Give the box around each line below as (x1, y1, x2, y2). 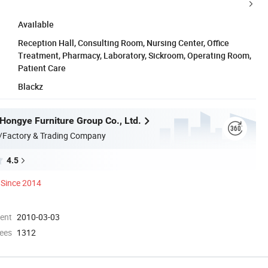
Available (18, 18, 54, 30)
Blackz (18, 80, 43, 92)
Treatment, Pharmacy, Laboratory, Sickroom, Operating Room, (18, 49, 251, 61)
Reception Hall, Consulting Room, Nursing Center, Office (18, 36, 229, 48)
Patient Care (18, 62, 66, 74)
